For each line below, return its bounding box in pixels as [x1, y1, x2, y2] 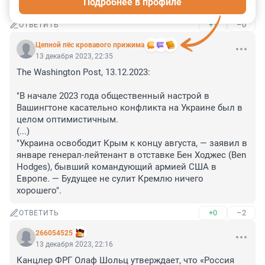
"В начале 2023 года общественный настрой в [17, 91, 209, 102]
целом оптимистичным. [17, 114, 118, 125]
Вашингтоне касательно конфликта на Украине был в [17, 102, 243, 114]
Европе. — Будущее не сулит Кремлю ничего [17, 173, 203, 185]
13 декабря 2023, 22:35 [35, 52, 113, 61]
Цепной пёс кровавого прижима [35, 41, 144, 50]
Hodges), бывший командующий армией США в [17, 161, 216, 173]
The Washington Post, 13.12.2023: [17, 67, 150, 78]
